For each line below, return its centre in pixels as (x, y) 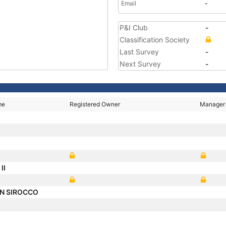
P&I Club (134, 27)
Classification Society (155, 40)
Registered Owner (95, 104)
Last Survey (139, 52)
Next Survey (140, 64)
